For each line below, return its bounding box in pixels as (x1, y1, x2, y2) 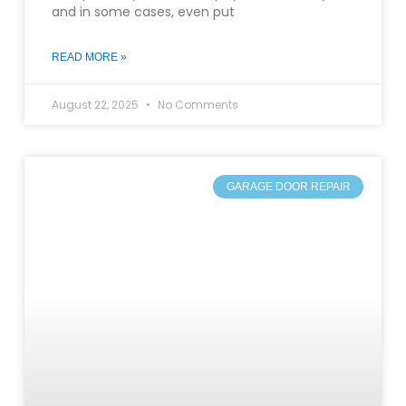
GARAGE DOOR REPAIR (226, 179, 351, 193)
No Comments (154, 96, 238, 112)
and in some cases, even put (51, 2, 235, 21)
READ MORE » (51, 50, 127, 63)
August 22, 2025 (51, 96, 141, 112)
